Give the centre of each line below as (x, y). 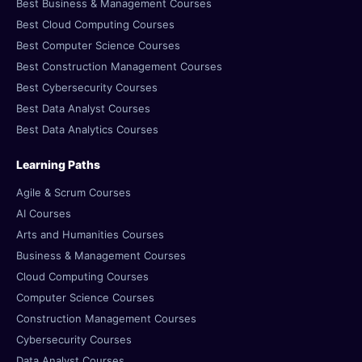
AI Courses (44, 213)
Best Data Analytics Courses (87, 129)
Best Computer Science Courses (98, 45)
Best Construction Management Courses (119, 66)
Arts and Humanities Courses (90, 234)
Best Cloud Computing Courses (95, 24)
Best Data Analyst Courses (83, 108)
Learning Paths (58, 164)
